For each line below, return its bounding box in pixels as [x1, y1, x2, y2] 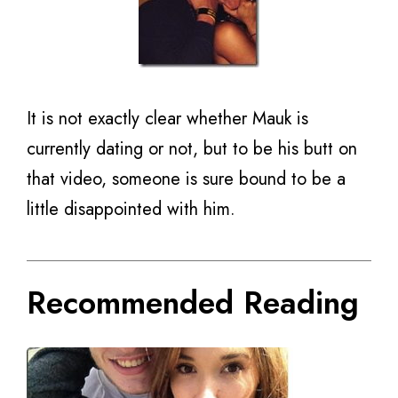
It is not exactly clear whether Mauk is [27, 106, 308, 131]
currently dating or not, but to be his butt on [27, 136, 357, 162]
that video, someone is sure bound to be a [27, 166, 346, 192]
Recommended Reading [27, 280, 359, 325]
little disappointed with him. [27, 196, 235, 222]
